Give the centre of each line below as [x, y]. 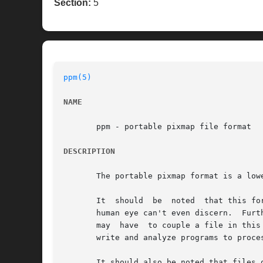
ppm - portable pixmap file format [157, 127]
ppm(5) [77, 77]
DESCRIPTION [89, 151]
